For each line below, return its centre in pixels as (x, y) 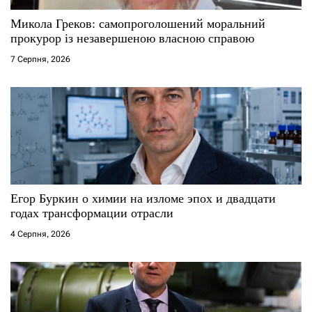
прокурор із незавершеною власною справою (132, 38)
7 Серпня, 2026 (40, 59)
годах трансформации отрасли (92, 213)
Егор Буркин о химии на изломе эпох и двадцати (143, 198)
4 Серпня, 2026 (40, 234)
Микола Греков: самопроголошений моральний (138, 23)
